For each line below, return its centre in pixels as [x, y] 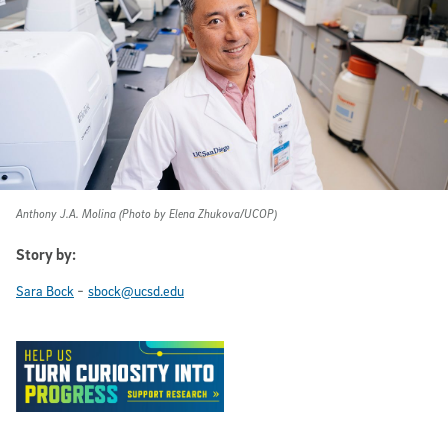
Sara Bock [45, 291]
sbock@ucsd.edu [136, 291]
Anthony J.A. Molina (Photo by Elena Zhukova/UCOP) [146, 214]
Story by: [46, 254]
